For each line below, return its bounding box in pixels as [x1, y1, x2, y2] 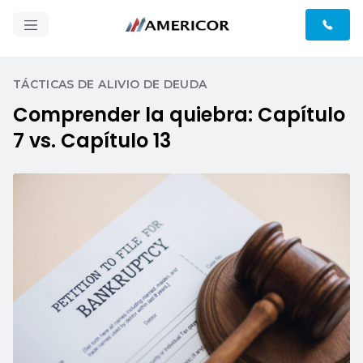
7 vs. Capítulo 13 [13, 127, 171, 154]
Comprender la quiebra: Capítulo [13, 101, 345, 128]
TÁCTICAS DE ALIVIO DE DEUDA [13, 77, 207, 92]
